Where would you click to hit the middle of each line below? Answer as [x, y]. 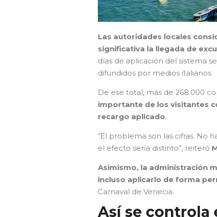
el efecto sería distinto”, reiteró [155, 148]
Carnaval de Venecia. [136, 191]
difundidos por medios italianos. [155, 73]
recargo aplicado [132, 116]
